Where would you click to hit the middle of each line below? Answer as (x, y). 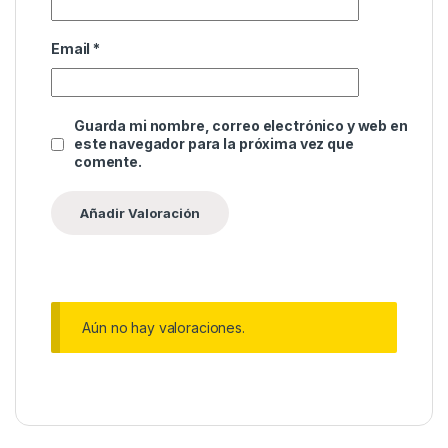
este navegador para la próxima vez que (214, 144)
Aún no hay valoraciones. (163, 328)
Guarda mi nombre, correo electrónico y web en (241, 126)
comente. (108, 162)
